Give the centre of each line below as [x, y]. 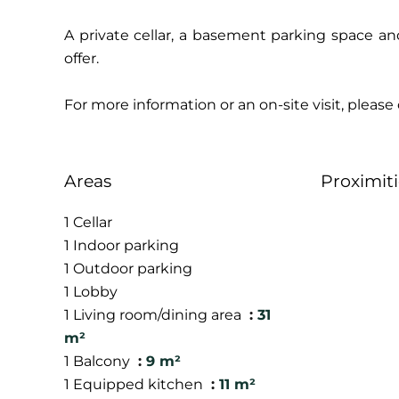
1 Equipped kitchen [135, 384]
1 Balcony [99, 361]
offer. [81, 58]
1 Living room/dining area [155, 315]
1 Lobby [91, 292]
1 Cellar [88, 222]
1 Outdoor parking [128, 269]
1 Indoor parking [122, 245]
